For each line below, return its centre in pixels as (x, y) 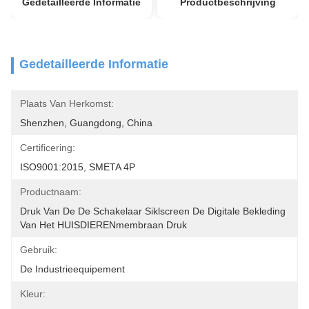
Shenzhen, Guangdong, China (86, 123)
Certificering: (48, 148)
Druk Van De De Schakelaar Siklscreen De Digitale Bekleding (153, 211)
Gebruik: (39, 250)
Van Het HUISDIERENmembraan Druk (103, 225)
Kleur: (33, 294)
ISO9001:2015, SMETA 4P (78, 167)
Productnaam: (51, 192)
